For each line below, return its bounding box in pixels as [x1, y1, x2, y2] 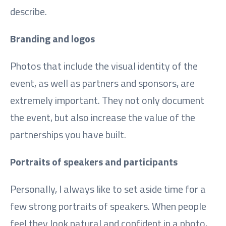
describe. [10, 3, 47, 19]
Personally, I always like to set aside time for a [10, 181, 206, 197]
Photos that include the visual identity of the [10, 58, 198, 74]
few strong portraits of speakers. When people [10, 198, 206, 214]
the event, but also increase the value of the [10, 109, 195, 125]
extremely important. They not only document [10, 92, 204, 108]
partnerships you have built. [10, 126, 126, 142]
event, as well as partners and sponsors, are [10, 75, 195, 91]
